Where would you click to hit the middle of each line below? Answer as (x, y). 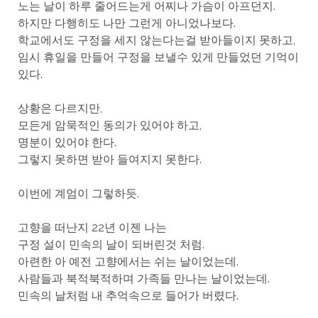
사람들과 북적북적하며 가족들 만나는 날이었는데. (143, 279)
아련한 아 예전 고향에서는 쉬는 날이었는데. (128, 262)
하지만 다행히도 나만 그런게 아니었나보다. (126, 23)
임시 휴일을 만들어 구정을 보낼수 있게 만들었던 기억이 (158, 57)
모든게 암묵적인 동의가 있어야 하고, (109, 126)
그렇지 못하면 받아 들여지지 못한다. (109, 160)
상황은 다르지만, (60, 109)
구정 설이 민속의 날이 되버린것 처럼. (111, 245)
